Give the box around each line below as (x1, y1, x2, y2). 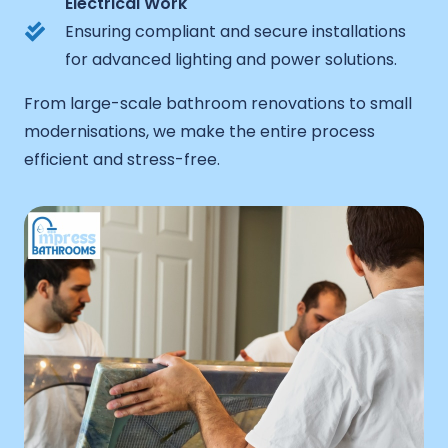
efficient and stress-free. (24, 147, 220, 171)
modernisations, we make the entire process (24, 119, 375, 143)
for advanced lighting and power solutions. (65, 47, 397, 71)
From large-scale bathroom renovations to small (24, 91, 412, 115)
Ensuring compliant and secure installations (65, 19, 406, 43)
